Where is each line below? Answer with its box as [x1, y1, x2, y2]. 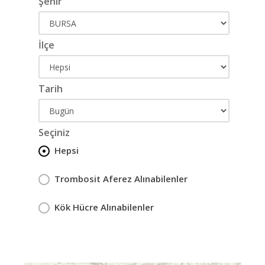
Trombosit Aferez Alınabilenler [54, 173, 188, 185]
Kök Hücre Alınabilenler [54, 201, 154, 213]
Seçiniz [38, 126, 70, 139]
